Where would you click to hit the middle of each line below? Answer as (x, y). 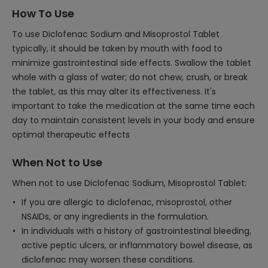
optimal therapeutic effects (71, 135)
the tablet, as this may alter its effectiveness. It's (114, 92)
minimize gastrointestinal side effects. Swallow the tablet (132, 63)
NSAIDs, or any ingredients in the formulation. (115, 217)
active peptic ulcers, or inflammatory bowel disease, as (137, 245)
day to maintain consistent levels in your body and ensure (133, 120)
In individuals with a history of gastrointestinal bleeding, (136, 231)
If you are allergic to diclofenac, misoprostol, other (127, 202)
